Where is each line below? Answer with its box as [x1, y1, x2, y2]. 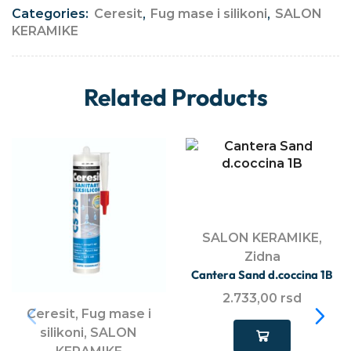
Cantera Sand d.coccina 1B [191, 267, 334, 283]
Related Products [83, 82, 268, 113]
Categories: [12, 6, 92, 22]
